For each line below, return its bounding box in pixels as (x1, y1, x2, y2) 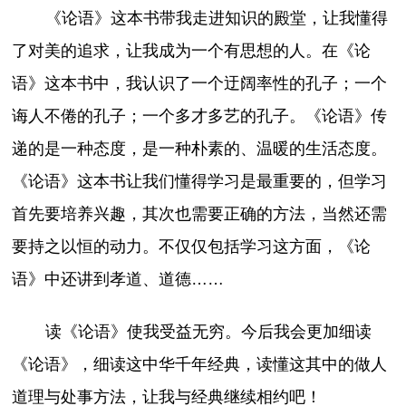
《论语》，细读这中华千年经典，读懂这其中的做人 (12, 355, 388, 374)
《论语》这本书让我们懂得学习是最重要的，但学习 (12, 172, 388, 191)
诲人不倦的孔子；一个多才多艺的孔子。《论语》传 (12, 107, 388, 126)
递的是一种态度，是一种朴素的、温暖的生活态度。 (12, 140, 388, 159)
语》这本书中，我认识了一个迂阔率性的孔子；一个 (12, 74, 388, 93)
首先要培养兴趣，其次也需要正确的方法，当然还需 (12, 205, 388, 224)
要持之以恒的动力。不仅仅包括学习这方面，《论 (12, 237, 372, 256)
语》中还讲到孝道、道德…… (12, 270, 225, 289)
